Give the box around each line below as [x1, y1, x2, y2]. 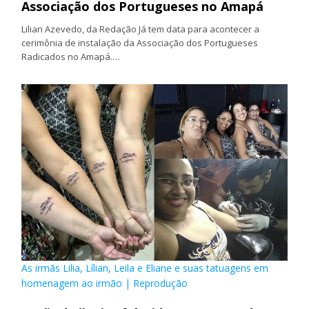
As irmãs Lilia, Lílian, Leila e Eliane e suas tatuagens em [21, 261, 269, 275]
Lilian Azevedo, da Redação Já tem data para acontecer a [21, 22, 260, 35]
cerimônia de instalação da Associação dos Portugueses [21, 36, 259, 49]
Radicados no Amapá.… [21, 50, 121, 63]
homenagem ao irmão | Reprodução [21, 277, 188, 290]
